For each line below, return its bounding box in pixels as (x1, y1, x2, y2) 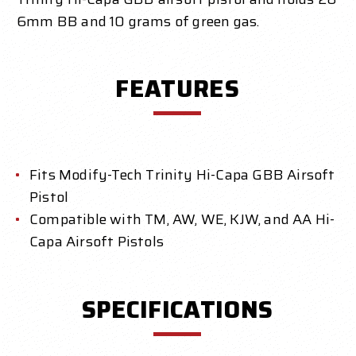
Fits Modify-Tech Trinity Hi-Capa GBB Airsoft (29, 164, 335, 187)
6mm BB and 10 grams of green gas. (17, 10, 260, 33)
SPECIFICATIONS (81, 291, 273, 329)
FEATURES (115, 70, 239, 108)
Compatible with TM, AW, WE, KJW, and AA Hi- (29, 208, 335, 231)
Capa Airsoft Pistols (29, 230, 164, 253)
